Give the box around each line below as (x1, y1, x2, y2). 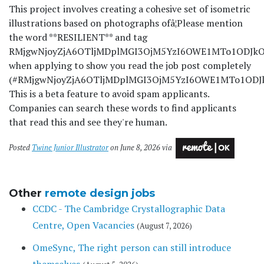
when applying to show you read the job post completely (9, 59, 251, 72)
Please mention (177, 16, 243, 30)
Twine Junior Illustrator (32, 143, 108, 153)
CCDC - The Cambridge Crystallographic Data (32, 202, 225, 216)
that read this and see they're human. (9, 115, 167, 129)
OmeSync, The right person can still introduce (32, 241, 231, 255)
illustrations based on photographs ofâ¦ (9, 16, 177, 30)
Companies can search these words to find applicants (9, 101, 236, 115)
